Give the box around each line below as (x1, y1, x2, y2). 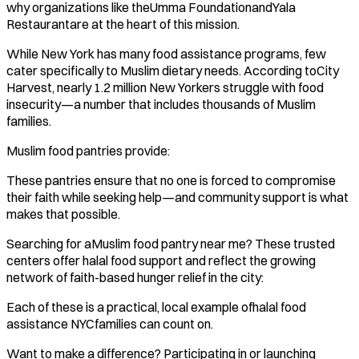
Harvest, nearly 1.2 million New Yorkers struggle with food (6, 79, 324, 95)
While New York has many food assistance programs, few (6, 45, 326, 62)
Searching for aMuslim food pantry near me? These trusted (6, 235, 335, 252)
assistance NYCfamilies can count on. (6, 315, 213, 332)
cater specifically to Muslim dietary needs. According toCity (6, 62, 339, 79)
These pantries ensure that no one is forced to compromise (6, 171, 336, 188)
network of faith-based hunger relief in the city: (6, 268, 264, 285)
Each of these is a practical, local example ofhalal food (6, 298, 306, 315)
